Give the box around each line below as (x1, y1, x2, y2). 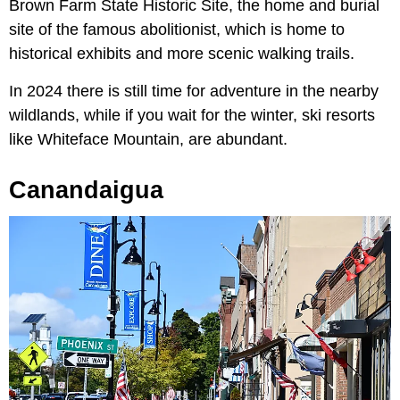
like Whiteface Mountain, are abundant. (9, 130, 287, 149)
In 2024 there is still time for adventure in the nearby (9, 82, 379, 101)
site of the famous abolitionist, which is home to (9, 21, 345, 39)
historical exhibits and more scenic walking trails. (9, 45, 354, 63)
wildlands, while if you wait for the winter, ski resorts (9, 106, 375, 125)
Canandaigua (9, 177, 163, 204)
